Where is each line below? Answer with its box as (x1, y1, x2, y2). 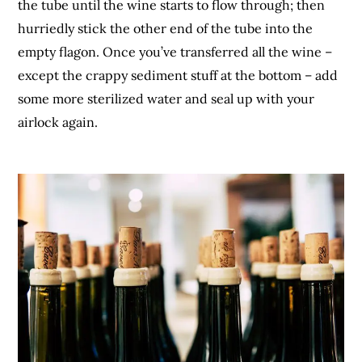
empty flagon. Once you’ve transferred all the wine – (18, 43, 333, 60)
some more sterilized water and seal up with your (18, 90, 315, 107)
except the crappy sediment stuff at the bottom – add (18, 66, 339, 83)
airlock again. (18, 113, 99, 130)
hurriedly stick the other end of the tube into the (18, 19, 314, 36)
